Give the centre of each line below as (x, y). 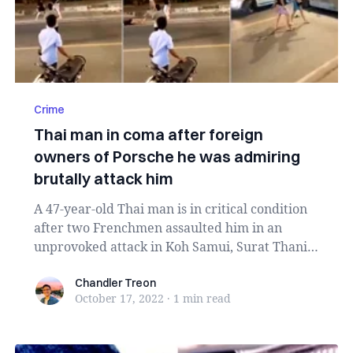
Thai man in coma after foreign (148, 134)
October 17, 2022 (119, 298)
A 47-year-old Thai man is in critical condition (170, 209)
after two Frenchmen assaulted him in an (158, 228)
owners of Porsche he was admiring (167, 156)
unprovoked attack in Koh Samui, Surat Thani (170, 247)
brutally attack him (103, 178)
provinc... (61, 266)
